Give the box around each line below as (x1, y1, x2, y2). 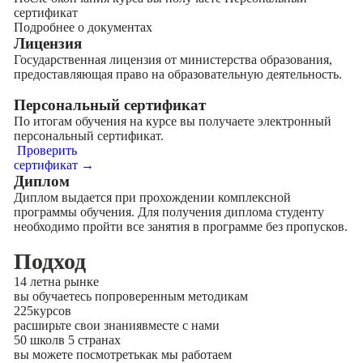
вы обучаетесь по (13, 289, 109, 303)
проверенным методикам (108, 289, 248, 303)
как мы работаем (139, 348, 232, 361)
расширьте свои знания (13, 318, 142, 332)
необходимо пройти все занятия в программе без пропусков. (13, 220, 348, 233)
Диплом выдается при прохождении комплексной (13, 190, 291, 204)
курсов (32, 304, 71, 318)
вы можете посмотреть (13, 348, 139, 361)
